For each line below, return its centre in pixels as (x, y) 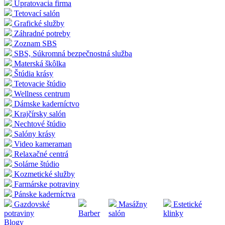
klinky (173, 213)
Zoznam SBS (35, 44)
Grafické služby (39, 24)
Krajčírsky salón (40, 114)
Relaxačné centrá (41, 154)
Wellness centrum (42, 94)
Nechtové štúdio (40, 124)
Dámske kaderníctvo (47, 104)
